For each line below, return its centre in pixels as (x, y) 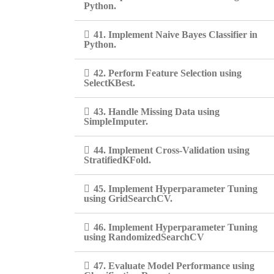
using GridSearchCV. (128, 198)
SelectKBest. (109, 83)
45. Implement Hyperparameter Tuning (176, 189)
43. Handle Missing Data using (157, 112)
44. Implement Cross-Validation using (172, 150)
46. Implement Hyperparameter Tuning (176, 227)
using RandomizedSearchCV (144, 237)
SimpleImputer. (116, 121)
